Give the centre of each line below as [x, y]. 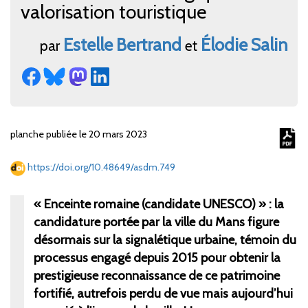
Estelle [88, 45]
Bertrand [149, 45]
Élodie [224, 45]
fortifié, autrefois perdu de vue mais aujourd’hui [163, 293]
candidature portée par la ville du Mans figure [156, 221]
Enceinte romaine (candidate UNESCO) [150, 203]
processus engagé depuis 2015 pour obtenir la [157, 257]
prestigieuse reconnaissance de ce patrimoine [157, 275]
